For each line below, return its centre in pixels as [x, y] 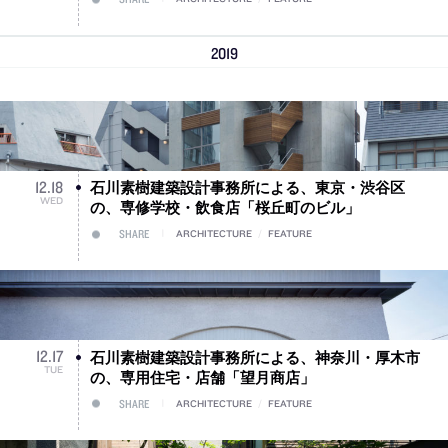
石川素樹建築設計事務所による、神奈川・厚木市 [254, 356]
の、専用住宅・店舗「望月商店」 [202, 376]
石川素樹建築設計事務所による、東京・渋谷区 [247, 187]
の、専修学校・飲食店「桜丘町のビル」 [224, 207]
